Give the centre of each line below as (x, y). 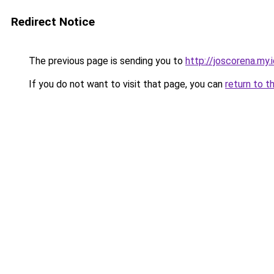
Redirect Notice (53, 22)
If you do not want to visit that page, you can (126, 84)
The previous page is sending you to (106, 61)
